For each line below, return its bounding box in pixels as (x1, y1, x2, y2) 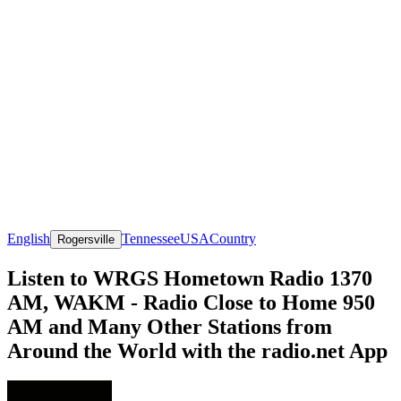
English (7, 230, 50, 246)
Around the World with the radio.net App (7, 338, 388, 363)
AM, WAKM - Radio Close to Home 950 (7, 290, 375, 314)
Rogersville (57, 232, 115, 246)
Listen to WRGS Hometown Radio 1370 (7, 266, 372, 290)
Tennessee (122, 230, 180, 246)
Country (209, 230, 256, 246)
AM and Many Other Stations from (7, 314, 332, 338)
